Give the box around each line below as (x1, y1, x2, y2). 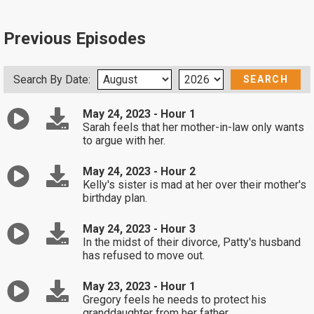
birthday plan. (83, 191, 148, 205)
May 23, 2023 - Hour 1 (83, 280, 196, 293)
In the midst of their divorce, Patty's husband (83, 235, 301, 249)
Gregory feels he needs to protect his (83, 293, 267, 306)
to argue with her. (83, 134, 166, 147)
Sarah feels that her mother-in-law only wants (83, 121, 305, 134)
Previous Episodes (4, 29, 146, 48)
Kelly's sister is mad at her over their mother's (83, 178, 307, 191)
